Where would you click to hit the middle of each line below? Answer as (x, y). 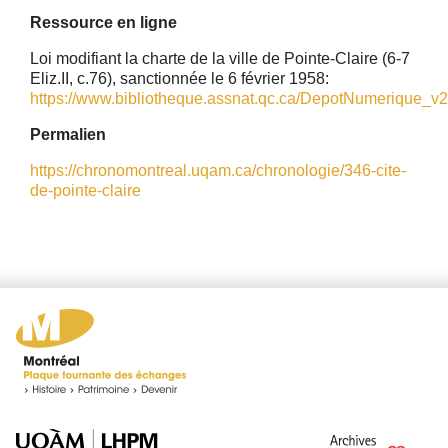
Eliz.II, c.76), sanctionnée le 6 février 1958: (179, 78)
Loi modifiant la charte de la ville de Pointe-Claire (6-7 (220, 58)
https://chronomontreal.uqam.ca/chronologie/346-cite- (218, 170)
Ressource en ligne (103, 22)
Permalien (68, 134)
